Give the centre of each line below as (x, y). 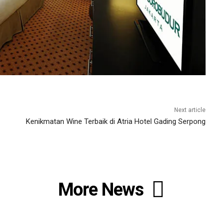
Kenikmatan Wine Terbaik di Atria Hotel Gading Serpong (115, 122)
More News (101, 190)
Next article (190, 110)
